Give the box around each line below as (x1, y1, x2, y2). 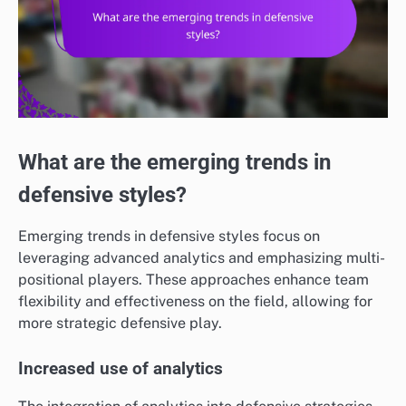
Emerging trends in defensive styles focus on (18, 227, 320, 246)
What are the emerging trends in (18, 150, 331, 176)
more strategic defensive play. (18, 314, 222, 333)
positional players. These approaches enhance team (18, 271, 369, 289)
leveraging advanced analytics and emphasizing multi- (18, 249, 385, 267)
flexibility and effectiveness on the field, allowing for (18, 293, 372, 311)
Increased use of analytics (18, 359, 223, 380)
